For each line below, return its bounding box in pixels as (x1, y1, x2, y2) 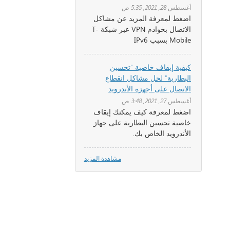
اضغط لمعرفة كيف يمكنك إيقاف (93, 107, 191, 117)
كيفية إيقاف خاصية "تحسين (109, 62, 191, 72)
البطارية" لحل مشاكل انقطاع (105, 73, 191, 83)
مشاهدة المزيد (84, 154, 121, 162)
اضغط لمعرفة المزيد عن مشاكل (93, 13, 191, 23)
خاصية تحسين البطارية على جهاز (93, 118, 191, 127)
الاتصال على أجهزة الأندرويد (108, 84, 191, 93)
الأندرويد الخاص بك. (132, 128, 191, 138)
